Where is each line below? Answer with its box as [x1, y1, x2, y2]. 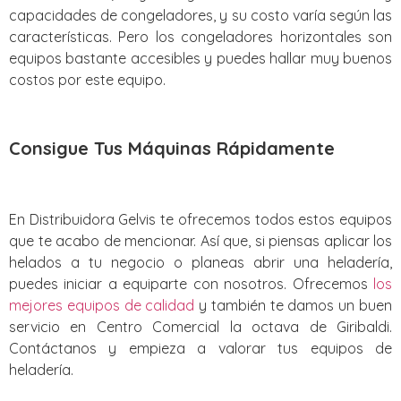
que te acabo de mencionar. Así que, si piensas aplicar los [9, 231, 392, 250]
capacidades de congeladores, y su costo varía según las [9, 6, 392, 25]
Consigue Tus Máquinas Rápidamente [9, 137, 335, 160]
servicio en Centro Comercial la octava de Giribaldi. [9, 317, 392, 336]
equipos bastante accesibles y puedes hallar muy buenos [9, 49, 392, 68]
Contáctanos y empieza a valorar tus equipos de [9, 338, 392, 357]
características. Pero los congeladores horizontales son [9, 28, 392, 47]
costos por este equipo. [9, 71, 166, 90]
